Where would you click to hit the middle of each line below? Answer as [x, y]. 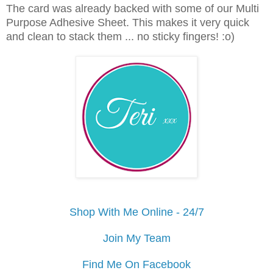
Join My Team [136, 238]
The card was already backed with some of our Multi [133, 8]
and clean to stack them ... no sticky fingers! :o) [120, 36]
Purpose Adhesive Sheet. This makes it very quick [128, 22]
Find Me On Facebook [136, 264]
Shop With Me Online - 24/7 [136, 212]
